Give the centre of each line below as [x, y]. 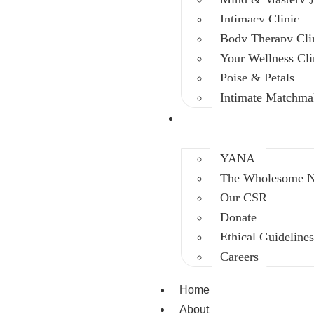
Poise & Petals [258, 78]
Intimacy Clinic [260, 19]
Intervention [213, 118]
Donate [239, 217]
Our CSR [244, 198]
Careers [240, 257]
